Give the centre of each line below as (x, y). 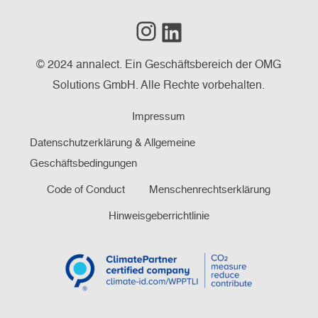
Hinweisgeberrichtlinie (159, 216)
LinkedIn (232, 19)
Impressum (159, 117)
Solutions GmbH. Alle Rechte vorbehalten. (159, 86)
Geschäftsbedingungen (83, 164)
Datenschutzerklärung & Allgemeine (112, 143)
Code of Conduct (86, 190)
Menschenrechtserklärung (210, 190)
